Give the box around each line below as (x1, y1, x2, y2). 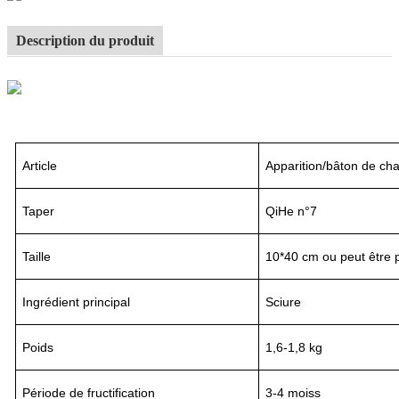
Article (22, 158, 58, 173)
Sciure (265, 294, 302, 309)
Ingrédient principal (22, 294, 131, 309)
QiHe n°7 (265, 203, 318, 218)
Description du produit (16, 32, 154, 48)
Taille (22, 248, 52, 264)
